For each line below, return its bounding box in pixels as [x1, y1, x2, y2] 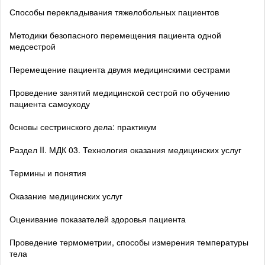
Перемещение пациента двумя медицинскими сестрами [9, 63, 230, 75]
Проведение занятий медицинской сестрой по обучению [9, 86, 230, 98]
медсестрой [9, 40, 56, 52]
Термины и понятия [9, 166, 86, 179]
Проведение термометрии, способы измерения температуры [9, 235, 248, 248]
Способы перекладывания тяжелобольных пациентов [9, 5, 219, 18]
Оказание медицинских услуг [9, 189, 122, 202]
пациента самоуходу [9, 97, 90, 109]
